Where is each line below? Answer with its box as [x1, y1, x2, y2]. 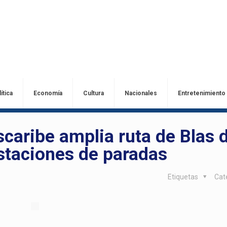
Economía [33, 90, 62, 97]
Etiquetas [167, 173, 200, 181]
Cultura [83, 90, 104, 97]
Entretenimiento [177, 90, 225, 97]
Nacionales [124, 90, 157, 97]
